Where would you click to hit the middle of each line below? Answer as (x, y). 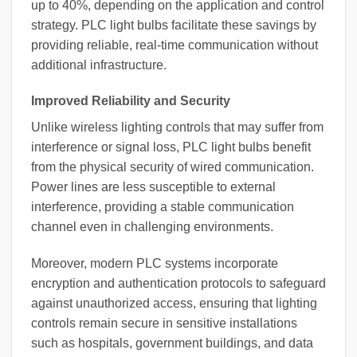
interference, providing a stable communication (163, 207)
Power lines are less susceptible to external (153, 187)
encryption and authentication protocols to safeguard (178, 284)
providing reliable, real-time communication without (175, 45)
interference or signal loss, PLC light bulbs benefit (171, 147)
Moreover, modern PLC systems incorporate (155, 264)
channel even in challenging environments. (152, 227)
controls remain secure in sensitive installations (164, 324)
